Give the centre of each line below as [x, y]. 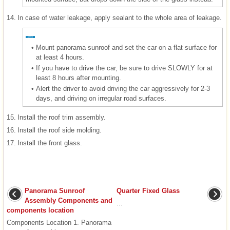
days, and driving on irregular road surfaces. [101, 99]
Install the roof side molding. [60, 130]
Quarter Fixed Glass [148, 191]
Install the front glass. [50, 143]
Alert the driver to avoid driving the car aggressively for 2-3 [123, 89]
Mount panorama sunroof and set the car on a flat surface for [126, 48]
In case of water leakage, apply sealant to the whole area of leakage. [120, 18]
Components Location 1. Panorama [59, 223]
